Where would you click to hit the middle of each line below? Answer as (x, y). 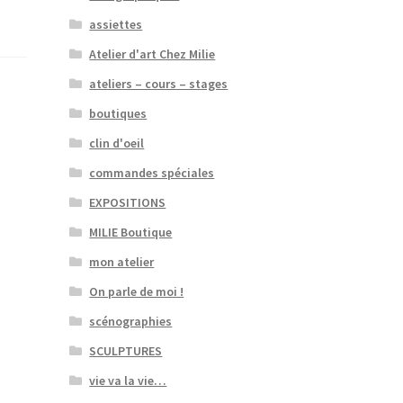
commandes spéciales (152, 173)
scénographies (131, 322)
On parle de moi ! (137, 292)
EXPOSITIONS (128, 203)
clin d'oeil (117, 143)
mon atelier (122, 262)
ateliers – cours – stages (159, 84)
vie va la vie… (128, 381)
